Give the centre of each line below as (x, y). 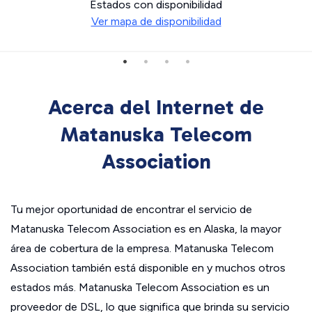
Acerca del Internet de (156, 107)
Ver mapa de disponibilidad (156, 21)
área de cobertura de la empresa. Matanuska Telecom (142, 248)
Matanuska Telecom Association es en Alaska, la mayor (146, 229)
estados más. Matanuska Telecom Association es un (140, 287)
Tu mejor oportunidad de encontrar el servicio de (131, 209)
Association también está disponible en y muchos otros (148, 268)
